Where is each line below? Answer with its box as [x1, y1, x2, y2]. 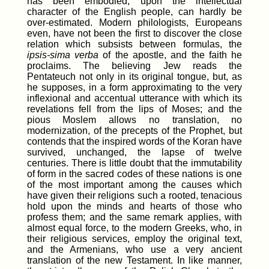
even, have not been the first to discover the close [26, 28, 243, 39]
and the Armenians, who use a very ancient [26, 244, 243, 255]
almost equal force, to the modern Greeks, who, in [26, 223, 243, 234]
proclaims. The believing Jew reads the [26, 61, 243, 71]
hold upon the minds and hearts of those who [26, 201, 243, 212]
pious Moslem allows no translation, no [26, 115, 243, 125]
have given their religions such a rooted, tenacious [26, 190, 243, 201]
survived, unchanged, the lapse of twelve [26, 147, 243, 158]
